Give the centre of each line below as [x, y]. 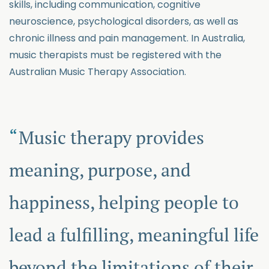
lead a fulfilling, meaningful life [134, 235]
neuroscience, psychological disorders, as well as [124, 22]
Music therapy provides [111, 138]
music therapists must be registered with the [115, 55]
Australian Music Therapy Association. [98, 72]
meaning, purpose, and [100, 170]
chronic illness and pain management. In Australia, [127, 38]
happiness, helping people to [124, 203]
